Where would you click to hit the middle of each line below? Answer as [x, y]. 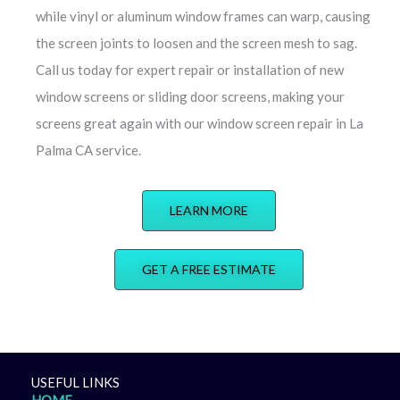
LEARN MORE [209, 210]
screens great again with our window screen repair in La [200, 123]
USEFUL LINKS [75, 382]
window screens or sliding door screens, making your [190, 96]
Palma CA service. [88, 150]
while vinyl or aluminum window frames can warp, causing [203, 16]
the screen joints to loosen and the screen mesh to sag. [196, 42]
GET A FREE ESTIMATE [209, 269]
